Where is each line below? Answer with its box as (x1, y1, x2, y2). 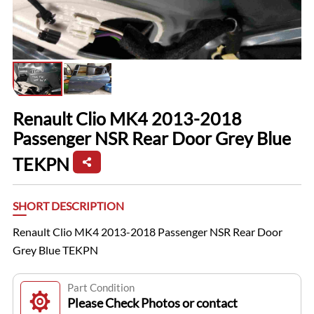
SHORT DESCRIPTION (12, 199, 124, 213)
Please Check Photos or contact (67, 295, 238, 311)
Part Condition (67, 281, 135, 294)
